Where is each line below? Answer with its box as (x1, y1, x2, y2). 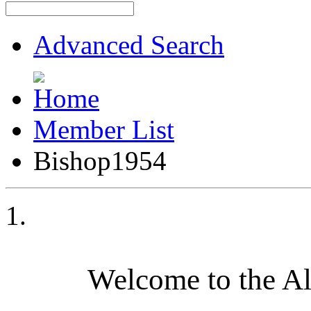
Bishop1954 (33, 145, 167, 176)
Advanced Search (33, 29, 224, 60)
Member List (33, 114, 174, 144)
